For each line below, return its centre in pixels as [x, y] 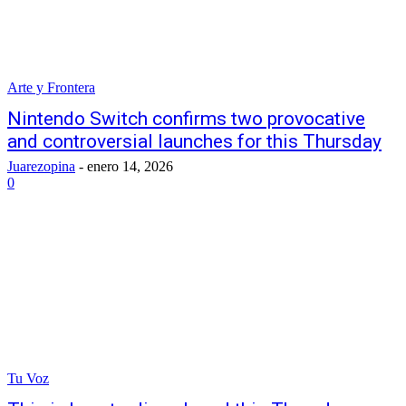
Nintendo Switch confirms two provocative [186, 119]
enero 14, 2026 [130, 166]
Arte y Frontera [51, 87]
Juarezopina [41, 166]
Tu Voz [28, 378]
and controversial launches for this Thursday [194, 141]
